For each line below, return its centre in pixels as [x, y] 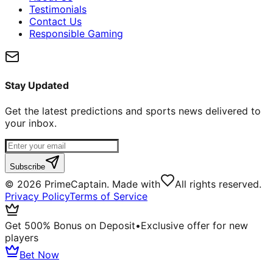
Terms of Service [108, 196]
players [22, 237]
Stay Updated [37, 86]
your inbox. [31, 123]
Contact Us [55, 21]
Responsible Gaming [76, 33]
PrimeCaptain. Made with [101, 184]
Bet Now [39, 254]
